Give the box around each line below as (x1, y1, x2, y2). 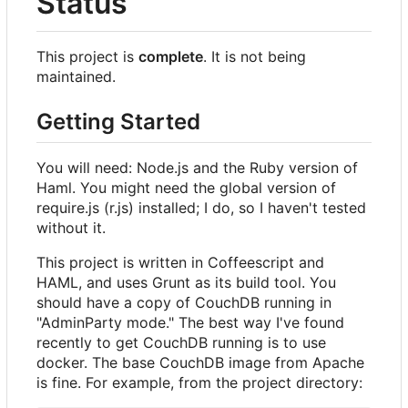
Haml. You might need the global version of (36, 178, 336, 198)
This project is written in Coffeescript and (36, 253, 324, 272)
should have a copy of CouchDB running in (36, 293, 331, 312)
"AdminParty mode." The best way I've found (36, 313, 344, 332)
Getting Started (36, 108, 200, 135)
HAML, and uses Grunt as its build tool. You (36, 273, 336, 292)
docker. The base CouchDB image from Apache (36, 353, 364, 372)
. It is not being (203, 47, 306, 66)
